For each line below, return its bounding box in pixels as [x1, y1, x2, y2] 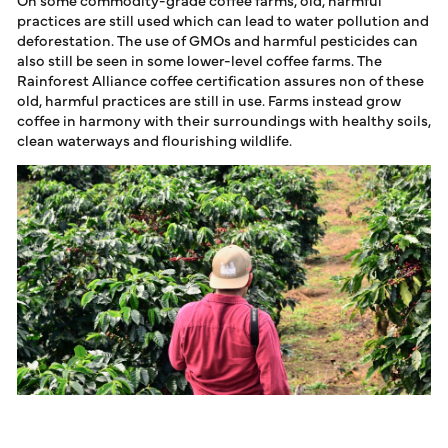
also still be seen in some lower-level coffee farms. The [17, 49, 382, 70]
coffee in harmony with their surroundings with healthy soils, [17, 109, 431, 130]
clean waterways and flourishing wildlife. [17, 129, 292, 150]
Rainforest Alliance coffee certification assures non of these [17, 69, 424, 90]
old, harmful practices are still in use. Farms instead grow [17, 89, 401, 110]
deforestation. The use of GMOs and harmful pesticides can [17, 29, 418, 50]
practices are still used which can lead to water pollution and [17, 9, 429, 30]
